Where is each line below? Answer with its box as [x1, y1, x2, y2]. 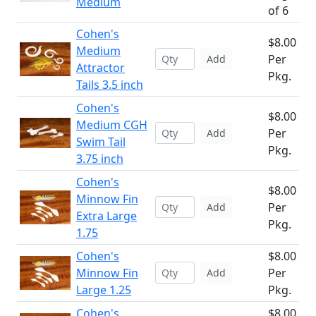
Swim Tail [76, 134, 126, 150]
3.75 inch [76, 151, 123, 166]
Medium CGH [76, 117, 147, 133]
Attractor [76, 60, 125, 75]
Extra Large [76, 208, 137, 224]
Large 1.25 [76, 282, 131, 298]
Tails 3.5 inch [76, 77, 143, 92]
